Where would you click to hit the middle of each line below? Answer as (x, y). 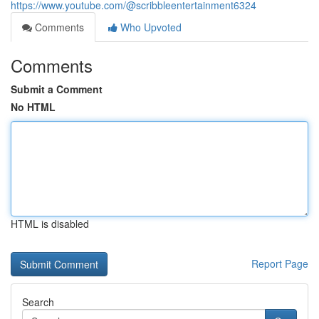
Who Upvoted (150, 27)
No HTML (33, 107)
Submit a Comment (57, 89)
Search (38, 302)
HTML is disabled (50, 224)
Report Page (280, 263)
